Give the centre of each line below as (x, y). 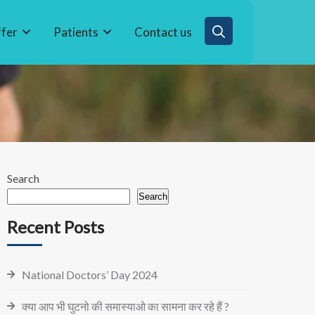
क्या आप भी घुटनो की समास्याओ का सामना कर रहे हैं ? (126, 306)
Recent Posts (56, 226)
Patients (76, 32)
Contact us (163, 32)
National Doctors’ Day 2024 (90, 274)
